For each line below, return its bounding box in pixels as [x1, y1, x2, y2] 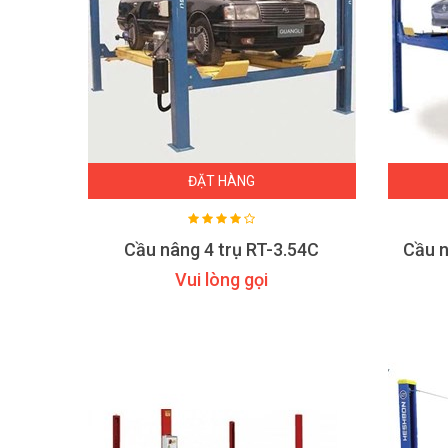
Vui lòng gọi [175, 269, 269, 290]
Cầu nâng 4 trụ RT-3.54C [124, 239, 320, 260]
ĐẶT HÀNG [188, 173, 256, 189]
